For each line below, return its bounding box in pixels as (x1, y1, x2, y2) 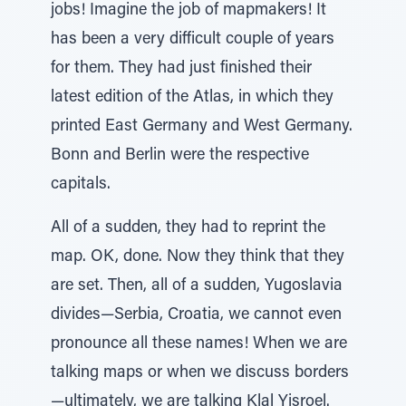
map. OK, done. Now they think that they (51, 249, 344, 266)
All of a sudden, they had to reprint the (51, 220, 325, 237)
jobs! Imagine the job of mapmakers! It (51, 3, 326, 19)
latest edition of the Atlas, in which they (51, 90, 333, 106)
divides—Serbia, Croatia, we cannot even (51, 307, 342, 324)
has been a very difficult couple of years (51, 32, 334, 48)
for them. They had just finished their (51, 61, 312, 77)
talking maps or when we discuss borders (51, 365, 349, 382)
